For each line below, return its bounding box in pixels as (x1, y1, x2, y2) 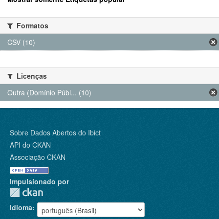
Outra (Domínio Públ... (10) (7, 88, 91, 98)
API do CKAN (10, 140, 51, 150)
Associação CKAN (10, 152, 66, 162)
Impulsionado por (10, 176, 69, 187)
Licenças (15, 71, 47, 81)
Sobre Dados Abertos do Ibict (10, 128, 101, 138)
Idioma (10, 202, 32, 213)
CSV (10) (7, 37, 35, 47)
